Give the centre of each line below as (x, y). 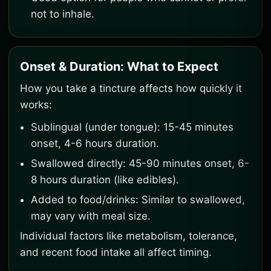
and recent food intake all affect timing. (116, 252)
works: (36, 105)
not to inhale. (63, 14)
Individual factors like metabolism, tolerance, (129, 236)
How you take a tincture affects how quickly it (131, 88)
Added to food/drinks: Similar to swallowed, (138, 200)
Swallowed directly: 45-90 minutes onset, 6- (140, 163)
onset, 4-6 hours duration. (95, 143)
